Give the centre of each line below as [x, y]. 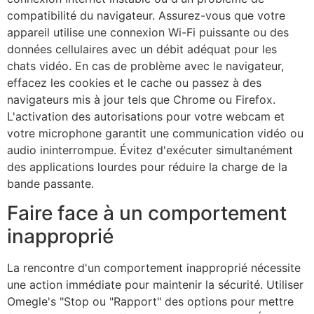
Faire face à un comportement [147, 213]
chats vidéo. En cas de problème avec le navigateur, [145, 66]
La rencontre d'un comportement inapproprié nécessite [154, 268]
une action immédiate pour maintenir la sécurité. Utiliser [155, 285]
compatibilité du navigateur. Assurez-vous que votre [146, 15]
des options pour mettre [227, 302]
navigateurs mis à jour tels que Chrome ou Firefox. [141, 99]
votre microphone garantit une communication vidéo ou [155, 133]
